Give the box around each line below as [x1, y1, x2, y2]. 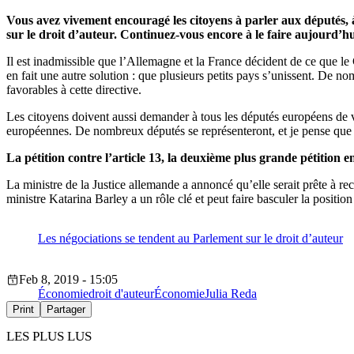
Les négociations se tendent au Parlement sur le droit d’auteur [38, 232, 343, 246]
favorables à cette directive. [6, 83, 141, 97]
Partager [47, 303, 85, 316]
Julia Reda [205, 287, 257, 301]
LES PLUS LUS [6, 329, 92, 345]
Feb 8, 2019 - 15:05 [19, 273, 118, 287]
